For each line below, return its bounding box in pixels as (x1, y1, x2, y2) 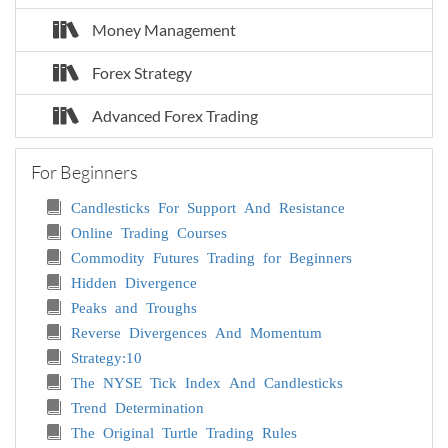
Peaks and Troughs (71, 298, 197, 314)
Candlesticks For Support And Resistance (71, 198, 345, 214)
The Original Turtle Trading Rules (71, 423, 297, 439)
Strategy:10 (71, 348, 142, 364)
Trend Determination (71, 398, 204, 414)
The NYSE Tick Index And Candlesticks (71, 373, 343, 389)
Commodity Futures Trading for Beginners (71, 248, 352, 264)
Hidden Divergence (71, 273, 197, 289)
